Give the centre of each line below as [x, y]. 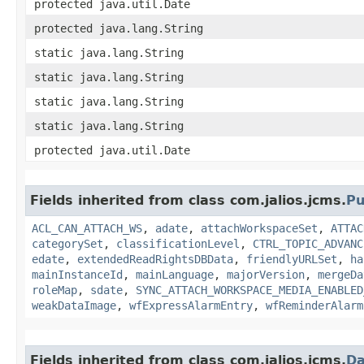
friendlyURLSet [292, 259]
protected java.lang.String [119, 28]
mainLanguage [175, 274]
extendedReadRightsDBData [155, 259]
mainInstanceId [77, 274]
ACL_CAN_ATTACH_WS [87, 228]
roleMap [54, 290]
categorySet [67, 243]
